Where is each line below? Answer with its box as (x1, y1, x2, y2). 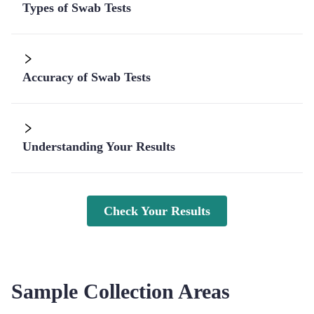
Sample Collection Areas (11, 280, 230, 303)
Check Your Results (104, 204, 210, 218)
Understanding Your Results (22, 139, 175, 153)
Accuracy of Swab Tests (22, 70, 151, 84)
